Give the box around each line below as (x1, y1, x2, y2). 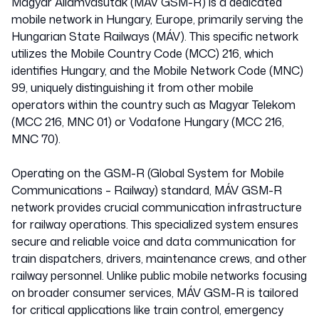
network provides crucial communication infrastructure (11, 199, 302, 215)
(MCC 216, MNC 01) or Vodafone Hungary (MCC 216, (11, 114, 284, 130)
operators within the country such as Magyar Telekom (11, 97, 296, 113)
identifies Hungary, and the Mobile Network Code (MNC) (11, 63, 303, 78)
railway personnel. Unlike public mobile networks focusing (11, 268, 307, 283)
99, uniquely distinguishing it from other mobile (11, 80, 253, 95)
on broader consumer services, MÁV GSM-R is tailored (11, 285, 298, 300)
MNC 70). (11, 131, 61, 147)
